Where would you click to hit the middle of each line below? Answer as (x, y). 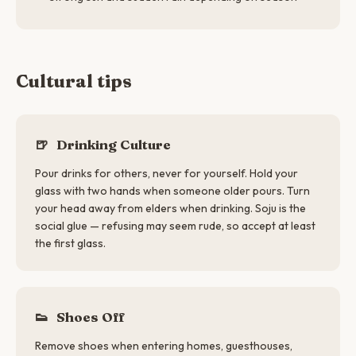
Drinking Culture (112, 144)
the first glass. (70, 243)
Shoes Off (89, 317)
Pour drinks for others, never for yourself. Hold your (166, 173)
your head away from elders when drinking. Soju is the (170, 208)
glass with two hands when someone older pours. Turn (172, 191)
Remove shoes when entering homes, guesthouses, (164, 346)
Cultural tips (74, 81)
